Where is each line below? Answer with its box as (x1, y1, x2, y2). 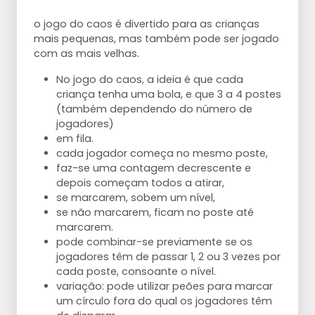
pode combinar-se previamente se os (56, 235, 252, 250)
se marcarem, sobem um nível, (56, 191, 215, 205)
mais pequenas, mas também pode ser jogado (34, 32, 279, 46)
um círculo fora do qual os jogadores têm (56, 294, 272, 309)
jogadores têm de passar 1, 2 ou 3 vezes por (56, 250, 281, 264)
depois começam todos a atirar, (56, 176, 224, 191)
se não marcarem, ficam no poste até (56, 205, 254, 220)
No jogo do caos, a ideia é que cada (56, 72, 243, 87)
